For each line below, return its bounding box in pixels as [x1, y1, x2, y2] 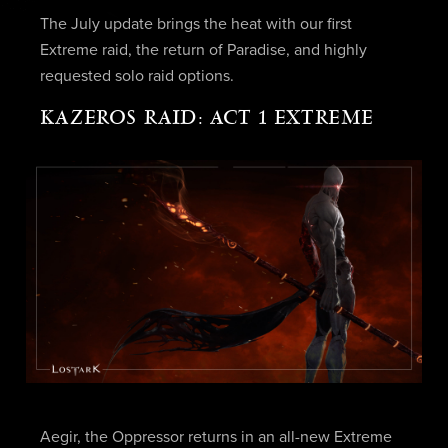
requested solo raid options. [39, 67, 234, 84]
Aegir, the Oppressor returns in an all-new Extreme [39, 429, 392, 446]
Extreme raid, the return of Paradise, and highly [39, 41, 367, 58]
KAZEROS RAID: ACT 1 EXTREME [39, 105, 375, 130]
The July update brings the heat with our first [39, 15, 352, 32]
